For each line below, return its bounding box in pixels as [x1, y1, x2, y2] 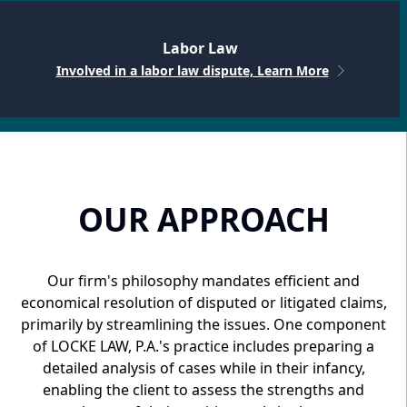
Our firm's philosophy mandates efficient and [47, 271, 360, 292]
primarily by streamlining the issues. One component [21, 314, 386, 335]
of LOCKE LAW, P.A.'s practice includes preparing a [33, 336, 374, 357]
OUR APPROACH [77, 197, 330, 242]
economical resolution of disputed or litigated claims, [20, 293, 387, 313]
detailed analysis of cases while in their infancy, [42, 358, 365, 379]
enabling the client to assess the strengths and [43, 380, 364, 401]
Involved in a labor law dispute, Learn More [55, 62, 329, 80]
